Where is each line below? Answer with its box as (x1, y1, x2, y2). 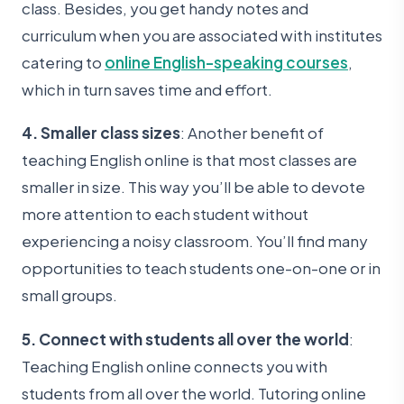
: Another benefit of (180, 123, 324, 143)
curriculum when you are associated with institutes (22, 24, 382, 45)
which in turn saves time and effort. (22, 78, 272, 99)
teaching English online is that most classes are (22, 150, 357, 170)
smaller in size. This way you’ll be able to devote (22, 177, 365, 197)
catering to (22, 51, 105, 72)
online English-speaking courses (105, 51, 348, 72)
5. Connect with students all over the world (22, 328, 349, 349)
